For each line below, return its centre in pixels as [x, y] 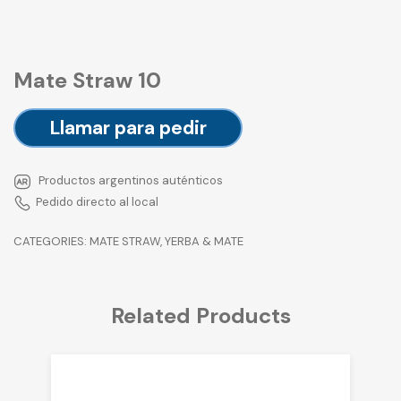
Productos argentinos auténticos [129, 181]
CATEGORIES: [51, 242]
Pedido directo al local [97, 202]
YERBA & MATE [204, 242]
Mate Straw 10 [87, 81]
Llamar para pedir [128, 128]
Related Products [200, 315]
